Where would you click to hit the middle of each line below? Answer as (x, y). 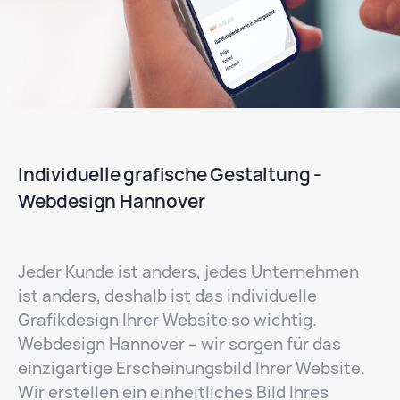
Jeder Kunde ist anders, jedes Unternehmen (188, 272)
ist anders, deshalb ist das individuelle (167, 296)
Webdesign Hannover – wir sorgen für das (179, 345)
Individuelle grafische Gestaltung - (170, 175)
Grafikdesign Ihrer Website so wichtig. (167, 321)
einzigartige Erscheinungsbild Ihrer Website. (192, 369)
